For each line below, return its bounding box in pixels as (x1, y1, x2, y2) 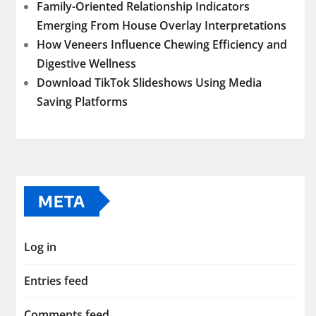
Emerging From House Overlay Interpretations (37, 17, 286, 33)
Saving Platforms (37, 93, 128, 109)
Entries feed (24, 272, 88, 288)
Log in (24, 238, 56, 255)
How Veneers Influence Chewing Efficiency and (37, 36, 287, 52)
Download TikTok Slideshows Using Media (37, 74, 262, 90)
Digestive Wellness (37, 55, 136, 71)
